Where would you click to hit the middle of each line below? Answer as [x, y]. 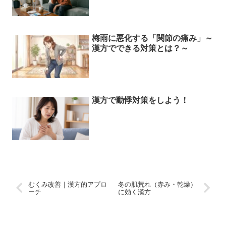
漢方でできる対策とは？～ [140, 48]
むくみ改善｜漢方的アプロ [68, 184]
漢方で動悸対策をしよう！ [140, 100]
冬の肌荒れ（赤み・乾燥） [157, 184]
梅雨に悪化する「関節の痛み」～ [153, 38]
